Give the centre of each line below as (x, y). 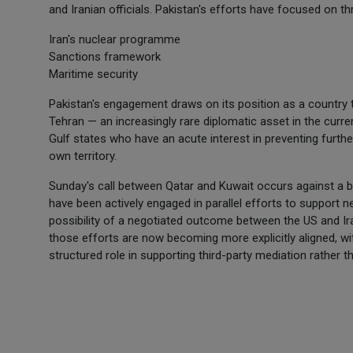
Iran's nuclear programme (115, 39)
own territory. (83, 156)
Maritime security (93, 74)
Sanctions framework (105, 57)
